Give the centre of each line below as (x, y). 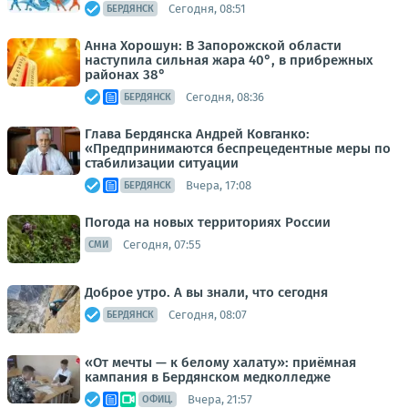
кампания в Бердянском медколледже (208, 377)
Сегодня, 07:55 (162, 244)
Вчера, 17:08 (219, 185)
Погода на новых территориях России (208, 222)
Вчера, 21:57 (220, 399)
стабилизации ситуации (162, 163)
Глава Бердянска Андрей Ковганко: (197, 134)
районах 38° (125, 75)
